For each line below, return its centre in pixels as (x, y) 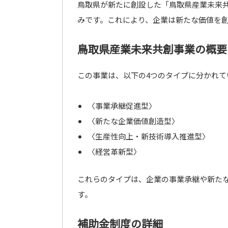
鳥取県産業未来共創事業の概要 (152, 49)
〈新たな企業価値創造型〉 (133, 121)
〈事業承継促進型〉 (122, 106)
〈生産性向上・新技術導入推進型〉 (148, 136)
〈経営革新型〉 (114, 151)
